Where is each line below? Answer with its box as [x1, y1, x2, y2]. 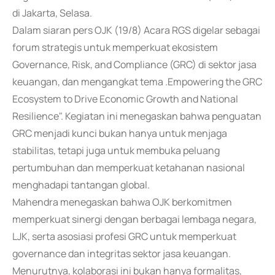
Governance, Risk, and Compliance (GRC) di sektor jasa [12, 58, 257, 71]
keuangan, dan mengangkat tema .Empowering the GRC [12, 75, 262, 88]
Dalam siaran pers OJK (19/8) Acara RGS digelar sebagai [12, 23, 260, 37]
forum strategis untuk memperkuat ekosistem [12, 41, 218, 54]
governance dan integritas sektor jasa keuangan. [12, 247, 231, 260]
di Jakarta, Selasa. [12, 6, 92, 20]
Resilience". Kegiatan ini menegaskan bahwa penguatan [12, 109, 261, 123]
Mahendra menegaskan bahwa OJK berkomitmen [12, 195, 232, 209]
